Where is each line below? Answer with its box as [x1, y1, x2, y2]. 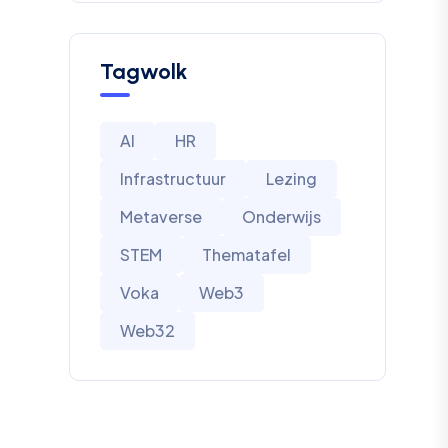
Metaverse [119, 206, 202, 227]
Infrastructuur [119, 168, 226, 189]
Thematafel [201, 244, 291, 265]
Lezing [265, 168, 317, 189]
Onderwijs [241, 206, 321, 227]
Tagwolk [99, 58, 187, 85]
